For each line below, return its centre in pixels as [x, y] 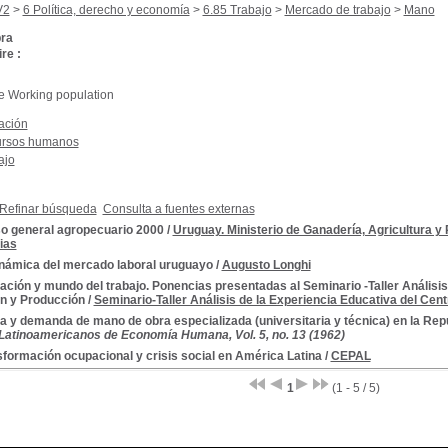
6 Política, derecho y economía [106, 10]
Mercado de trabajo [337, 10]
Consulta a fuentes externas [178, 209]
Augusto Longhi [266, 265]
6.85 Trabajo [237, 10]
